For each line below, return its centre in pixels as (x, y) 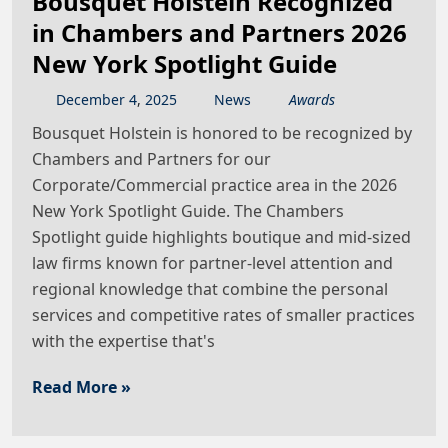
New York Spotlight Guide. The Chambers (188, 211)
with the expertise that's (123, 341)
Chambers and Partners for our (151, 159)
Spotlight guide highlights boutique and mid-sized (221, 237)
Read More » (81, 387)
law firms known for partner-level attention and (212, 263)
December (90, 100)
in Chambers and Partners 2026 (219, 33)
